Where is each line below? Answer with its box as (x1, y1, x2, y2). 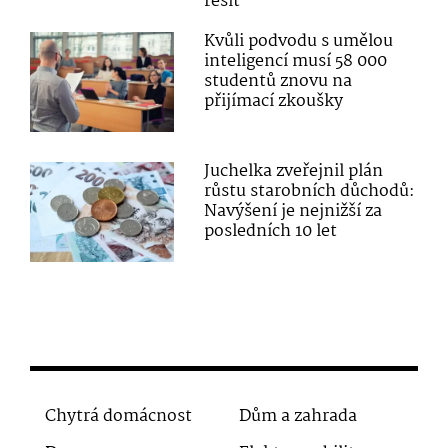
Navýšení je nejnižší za (204, 197, 383, 225)
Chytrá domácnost (45, 403, 192, 431)
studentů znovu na (204, 67, 353, 95)
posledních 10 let (204, 217, 338, 245)
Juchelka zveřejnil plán (204, 157, 384, 185)
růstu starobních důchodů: (204, 177, 416, 205)
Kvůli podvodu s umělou (204, 27, 394, 55)
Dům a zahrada (239, 403, 357, 431)
